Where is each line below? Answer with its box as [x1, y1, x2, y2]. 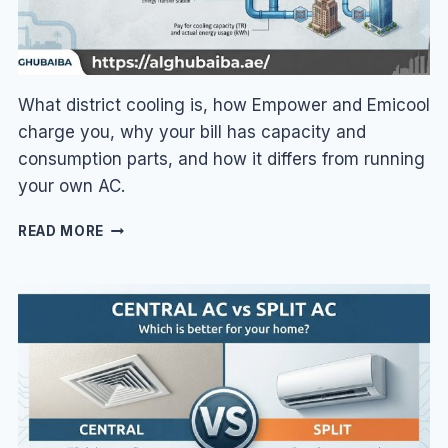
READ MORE [17, 223, 105, 240]
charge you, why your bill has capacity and [17, 122, 366, 143]
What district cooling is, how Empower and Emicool [17, 95, 430, 116]
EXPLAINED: [103, 302, 191, 319]
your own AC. [17, 176, 125, 197]
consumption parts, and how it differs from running [17, 149, 425, 170]
